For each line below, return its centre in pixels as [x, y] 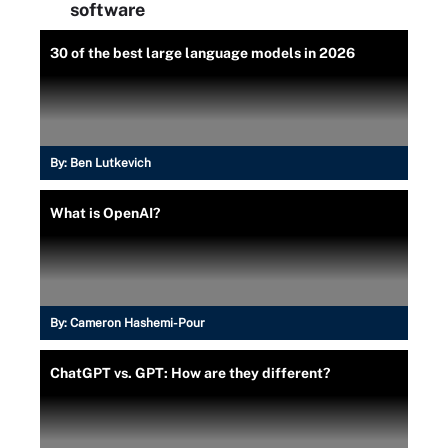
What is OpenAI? [105, 212]
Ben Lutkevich [110, 162]
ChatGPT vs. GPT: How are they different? [190, 372]
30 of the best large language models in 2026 [202, 52]
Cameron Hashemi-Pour [137, 322]
